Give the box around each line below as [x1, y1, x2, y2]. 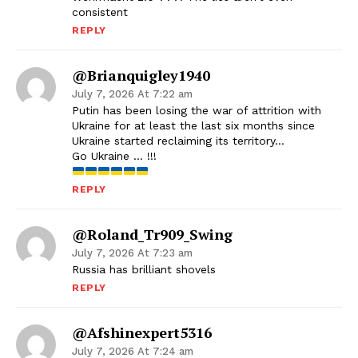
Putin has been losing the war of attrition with [72, 104, 321, 117]
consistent [72, 6, 128, 19]
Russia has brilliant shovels [72, 263, 216, 276]
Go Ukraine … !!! [72, 149, 157, 163]
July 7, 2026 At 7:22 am [72, 88, 193, 101]
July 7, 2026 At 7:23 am [72, 247, 193, 260]
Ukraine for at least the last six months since [72, 119, 315, 133]
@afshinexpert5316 [72, 323, 212, 343]
